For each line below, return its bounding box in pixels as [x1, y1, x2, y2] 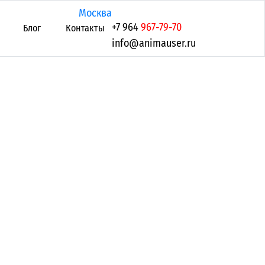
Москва [79, 7, 112, 20]
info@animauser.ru [112, 37, 196, 50]
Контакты [66, 22, 105, 34]
